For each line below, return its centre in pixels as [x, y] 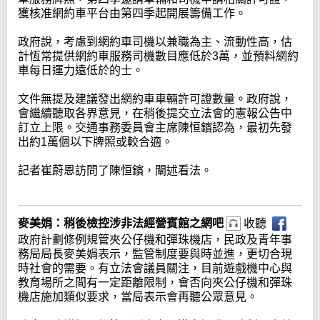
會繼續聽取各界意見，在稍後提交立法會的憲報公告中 [155, 114]
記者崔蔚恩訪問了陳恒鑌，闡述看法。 [115, 171]
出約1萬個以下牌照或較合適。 [95, 142]
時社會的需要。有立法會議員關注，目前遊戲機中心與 [155, 269]
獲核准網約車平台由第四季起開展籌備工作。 [132, 14]
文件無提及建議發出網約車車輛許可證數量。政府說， [155, 99]
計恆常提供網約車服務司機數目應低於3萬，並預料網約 [158, 56]
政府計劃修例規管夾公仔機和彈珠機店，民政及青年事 [155, 240]
